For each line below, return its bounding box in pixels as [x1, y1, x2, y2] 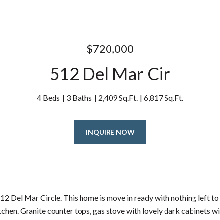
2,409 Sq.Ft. [98, 93, 137, 102]
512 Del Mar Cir [50, 63, 170, 83]
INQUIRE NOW [85, 128, 135, 136]
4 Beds [37, 93, 60, 102]
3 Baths [66, 93, 92, 102]
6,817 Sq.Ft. [144, 93, 183, 102]
